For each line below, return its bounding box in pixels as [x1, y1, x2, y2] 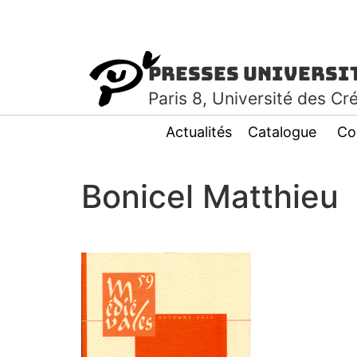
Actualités [166, 124, 232, 140]
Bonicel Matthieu [81, 177, 339, 216]
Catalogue [248, 124, 316, 140]
